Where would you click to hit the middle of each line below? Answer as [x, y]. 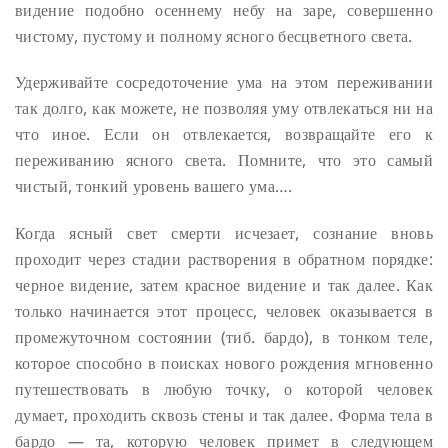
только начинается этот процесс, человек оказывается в [224, 311]
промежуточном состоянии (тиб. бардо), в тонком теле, [224, 337]
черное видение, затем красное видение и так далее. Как [224, 285]
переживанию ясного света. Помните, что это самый [224, 160]
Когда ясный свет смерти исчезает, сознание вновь [224, 233]
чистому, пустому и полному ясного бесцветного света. [214, 35]
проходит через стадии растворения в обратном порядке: [224, 259]
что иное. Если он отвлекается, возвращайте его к [224, 134]
